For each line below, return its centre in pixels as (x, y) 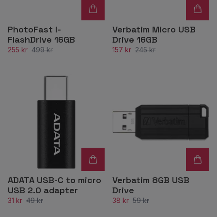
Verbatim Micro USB (154, 29)
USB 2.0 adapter (43, 190)
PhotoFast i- (34, 29)
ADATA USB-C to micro (54, 180)
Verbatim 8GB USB (151, 180)
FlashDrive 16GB (41, 39)
